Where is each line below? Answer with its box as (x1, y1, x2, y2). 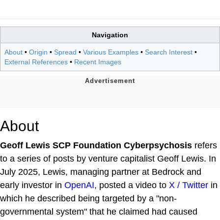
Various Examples (83, 48, 138, 56)
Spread (54, 48, 77, 56)
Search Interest (145, 48, 192, 56)
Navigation (92, 30, 128, 39)
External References (4, 57, 68, 66)
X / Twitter (169, 180, 208, 190)
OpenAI (64, 180, 94, 190)
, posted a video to (94, 180, 169, 190)
